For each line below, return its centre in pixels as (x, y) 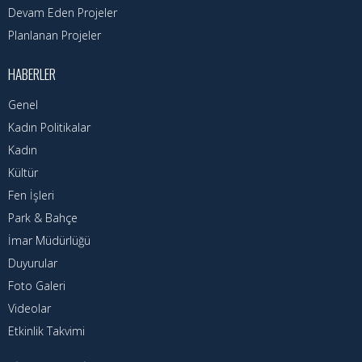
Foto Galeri (37, 286)
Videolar (29, 309)
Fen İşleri (31, 196)
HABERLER (32, 74)
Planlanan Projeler (55, 36)
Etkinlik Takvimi (46, 331)
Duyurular (33, 263)
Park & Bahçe (43, 218)
